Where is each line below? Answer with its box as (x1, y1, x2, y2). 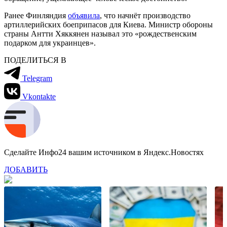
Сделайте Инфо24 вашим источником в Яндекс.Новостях (4, 147, 204, 157)
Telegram (22, 73, 52, 83)
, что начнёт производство (100, 11, 191, 20)
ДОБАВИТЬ (4, 165, 48, 174)
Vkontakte (22, 92, 56, 101)
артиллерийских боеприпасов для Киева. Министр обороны (4, 20, 213, 29)
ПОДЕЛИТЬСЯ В (4, 55, 66, 64)
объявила (68, 11, 100, 20)
